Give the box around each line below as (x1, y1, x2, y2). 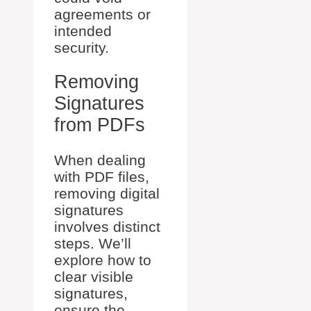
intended (54, 23, 112, 39)
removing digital (54, 185, 160, 201)
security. (54, 40, 109, 56)
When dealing (54, 151, 146, 168)
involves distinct (54, 218, 160, 235)
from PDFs (54, 115, 145, 136)
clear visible (54, 268, 133, 285)
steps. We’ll (54, 235, 131, 251)
